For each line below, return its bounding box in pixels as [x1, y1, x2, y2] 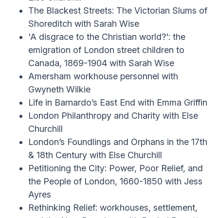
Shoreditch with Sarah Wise [28, 18, 139, 29]
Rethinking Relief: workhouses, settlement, [28, 202, 198, 213]
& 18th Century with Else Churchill [28, 150, 162, 160]
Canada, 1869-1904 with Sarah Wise [28, 58, 174, 68]
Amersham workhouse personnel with [28, 71, 178, 81]
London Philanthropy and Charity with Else [28, 110, 198, 121]
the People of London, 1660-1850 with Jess [28, 176, 202, 186]
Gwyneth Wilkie [28, 84, 91, 94]
